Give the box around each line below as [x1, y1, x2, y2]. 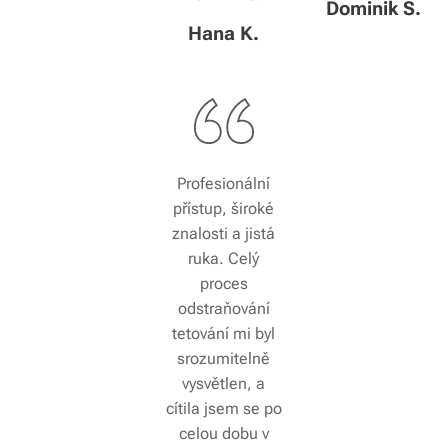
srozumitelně [177, 348, 271, 368]
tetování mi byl [172, 323, 276, 343]
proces [199, 273, 248, 293]
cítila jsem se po [165, 398, 282, 418]
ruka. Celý [188, 248, 260, 268]
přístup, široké [173, 198, 275, 218]
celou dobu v [178, 423, 269, 443]
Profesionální [177, 173, 271, 193]
